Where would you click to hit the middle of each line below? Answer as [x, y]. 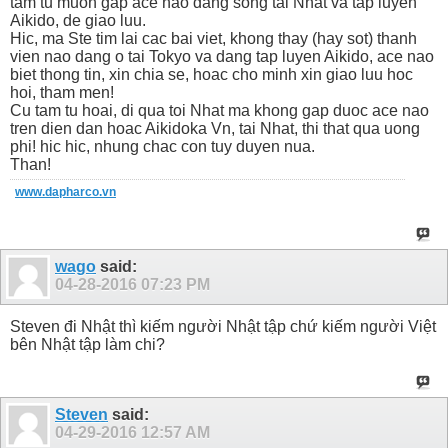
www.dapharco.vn [65, 191]
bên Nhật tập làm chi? [87, 345]
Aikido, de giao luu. [78, 20]
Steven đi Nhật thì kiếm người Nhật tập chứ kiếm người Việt [223, 327]
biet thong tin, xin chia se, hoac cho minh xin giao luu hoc [211, 74]
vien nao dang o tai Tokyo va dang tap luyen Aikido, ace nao [222, 56]
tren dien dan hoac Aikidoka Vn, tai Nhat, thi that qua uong [215, 128]
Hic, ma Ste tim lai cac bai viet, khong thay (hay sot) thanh [213, 38]
